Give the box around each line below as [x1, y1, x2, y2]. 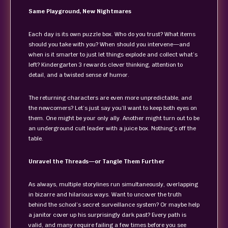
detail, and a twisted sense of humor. [28, 71, 129, 78]
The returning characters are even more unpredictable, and [28, 94, 192, 101]
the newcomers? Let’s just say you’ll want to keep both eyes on [28, 104, 197, 111]
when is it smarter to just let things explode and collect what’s [28, 51, 197, 58]
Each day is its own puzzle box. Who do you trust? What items [28, 31, 195, 38]
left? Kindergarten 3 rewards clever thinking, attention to [28, 61, 183, 68]
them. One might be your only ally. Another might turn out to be [28, 115, 199, 122]
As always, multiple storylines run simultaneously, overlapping [28, 181, 198, 188]
